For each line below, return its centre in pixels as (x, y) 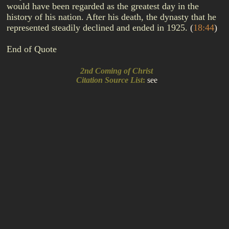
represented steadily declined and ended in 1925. (98, 28)
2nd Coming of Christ (114, 71)
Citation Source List (107, 80)
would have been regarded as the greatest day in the (103, 6)
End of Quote (32, 49)
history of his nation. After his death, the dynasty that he (111, 17)
